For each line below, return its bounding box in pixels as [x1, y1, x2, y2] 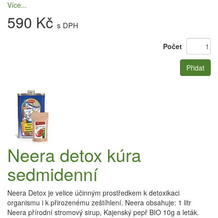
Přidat [186, 63, 204, 73]
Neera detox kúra [7, 142, 141, 167]
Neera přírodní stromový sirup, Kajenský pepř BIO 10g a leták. [7, 207, 199, 217]
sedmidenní [7, 161, 98, 186]
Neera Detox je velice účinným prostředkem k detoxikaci [7, 188, 180, 198]
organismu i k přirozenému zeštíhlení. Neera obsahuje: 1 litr [7, 198, 191, 207]
